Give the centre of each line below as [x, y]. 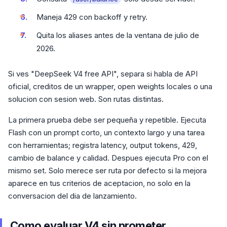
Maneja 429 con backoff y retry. [92, 17]
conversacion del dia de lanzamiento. [72, 196]
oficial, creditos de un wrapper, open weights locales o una [110, 86]
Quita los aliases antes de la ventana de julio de [118, 35]
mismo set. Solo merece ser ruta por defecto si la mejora [107, 171]
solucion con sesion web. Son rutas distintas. [86, 99]
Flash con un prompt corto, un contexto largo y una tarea [106, 133]
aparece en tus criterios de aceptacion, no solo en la [99, 183]
